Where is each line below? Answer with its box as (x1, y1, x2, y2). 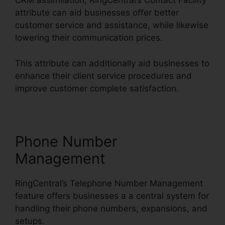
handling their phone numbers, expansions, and (15, 203, 207, 213)
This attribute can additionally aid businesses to (15, 58, 209, 68)
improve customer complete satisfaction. (15, 83, 179, 93)
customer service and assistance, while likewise (15, 20, 208, 31)
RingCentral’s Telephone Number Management (15, 178, 203, 188)
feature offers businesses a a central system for (15, 190, 209, 201)
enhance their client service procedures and (15, 70, 192, 81)
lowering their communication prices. (15, 33, 163, 43)
